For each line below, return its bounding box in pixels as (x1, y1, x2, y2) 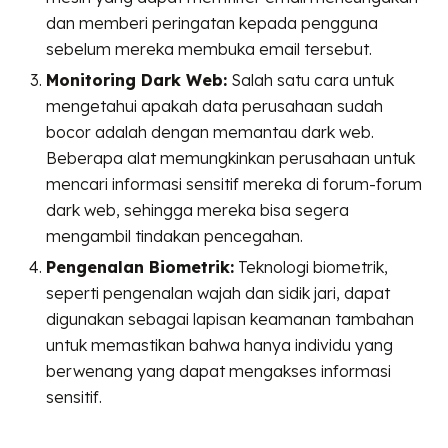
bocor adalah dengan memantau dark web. (46, 122, 375, 143)
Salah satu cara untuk (227, 70, 395, 91)
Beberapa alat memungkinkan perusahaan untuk (46, 148, 416, 169)
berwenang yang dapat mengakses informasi (46, 361, 392, 382)
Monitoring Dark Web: (46, 70, 228, 91)
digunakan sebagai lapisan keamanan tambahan (46, 309, 415, 330)
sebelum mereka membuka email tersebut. (46, 39, 373, 60)
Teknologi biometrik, (234, 257, 389, 278)
